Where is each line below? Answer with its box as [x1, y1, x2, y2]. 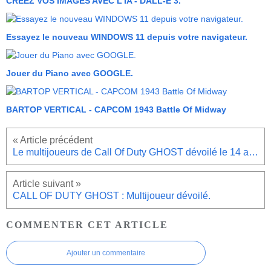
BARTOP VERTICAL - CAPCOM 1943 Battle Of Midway [6, 105, 226, 115]
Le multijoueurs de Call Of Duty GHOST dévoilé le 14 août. [249, 147, 258, 158]
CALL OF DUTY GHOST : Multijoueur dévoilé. [13, 191, 211, 201]
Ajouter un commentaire [67, 248, 145, 257]
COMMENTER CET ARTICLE [6, 218, 168, 230]
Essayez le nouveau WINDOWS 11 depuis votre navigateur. [6, 32, 247, 42]
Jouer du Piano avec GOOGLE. [6, 68, 133, 79]
